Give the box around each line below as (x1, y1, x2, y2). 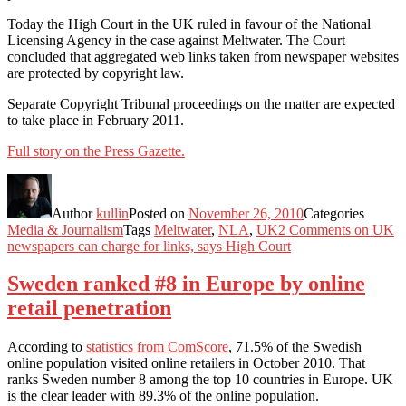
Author (52, 205, 96, 221)
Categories (304, 205, 364, 221)
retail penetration (7, 296, 171, 321)
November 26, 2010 (188, 205, 304, 221)
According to (7, 339, 86, 355)
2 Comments (278, 221, 351, 237)
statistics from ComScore (86, 339, 228, 355)
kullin (96, 205, 129, 221)
